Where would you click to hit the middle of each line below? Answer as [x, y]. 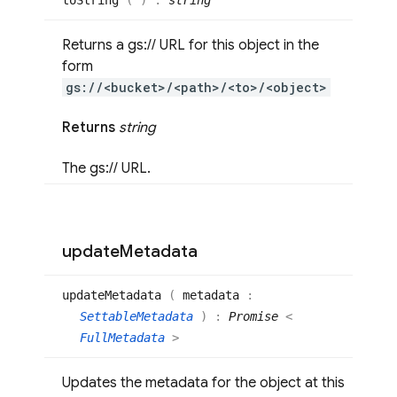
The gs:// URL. [106, 168]
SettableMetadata [140, 316]
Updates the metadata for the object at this [203, 382]
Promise [253, 316]
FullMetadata [126, 337]
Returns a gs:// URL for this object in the [191, 46]
